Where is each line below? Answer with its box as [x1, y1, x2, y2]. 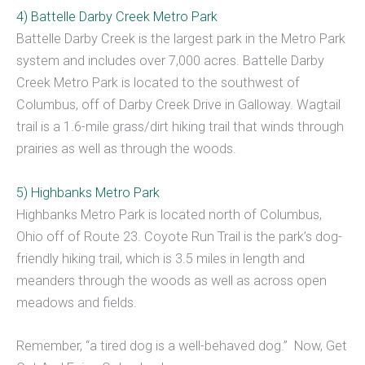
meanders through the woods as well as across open [16, 272, 327, 288]
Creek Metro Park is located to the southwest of [16, 75, 300, 91]
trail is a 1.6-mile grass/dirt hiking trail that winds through [16, 119, 344, 135]
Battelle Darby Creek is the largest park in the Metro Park [16, 31, 345, 47]
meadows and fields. [16, 294, 137, 310]
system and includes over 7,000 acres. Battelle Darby [16, 53, 324, 69]
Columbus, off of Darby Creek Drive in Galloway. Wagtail [16, 97, 341, 113]
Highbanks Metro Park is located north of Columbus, [16, 206, 322, 222]
